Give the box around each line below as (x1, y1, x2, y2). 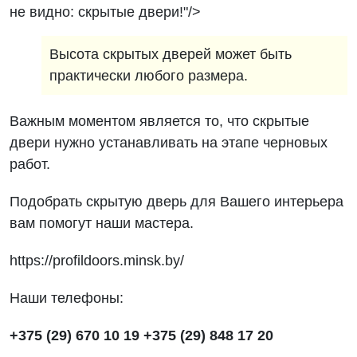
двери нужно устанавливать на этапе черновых (10, 135, 328, 151)
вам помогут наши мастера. (10, 215, 194, 231)
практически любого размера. (49, 68, 249, 84)
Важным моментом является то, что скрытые (10, 113, 310, 129)
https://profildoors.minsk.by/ (10, 253, 185, 269)
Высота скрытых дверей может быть (49, 46, 292, 62)
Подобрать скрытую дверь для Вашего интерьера (10, 194, 344, 210)
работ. (10, 156, 51, 172)
